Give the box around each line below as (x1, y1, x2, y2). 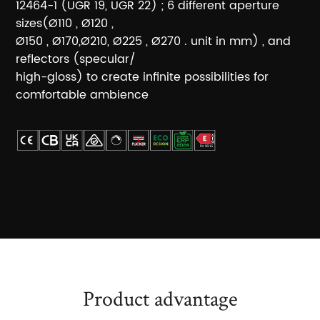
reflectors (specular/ (16, 50, 136, 69)
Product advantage (82, 284, 238, 313)
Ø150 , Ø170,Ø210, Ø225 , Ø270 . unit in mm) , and (16, 32, 291, 51)
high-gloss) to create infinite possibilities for (16, 68, 269, 86)
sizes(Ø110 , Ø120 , (16, 14, 114, 33)
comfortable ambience (16, 86, 149, 104)
